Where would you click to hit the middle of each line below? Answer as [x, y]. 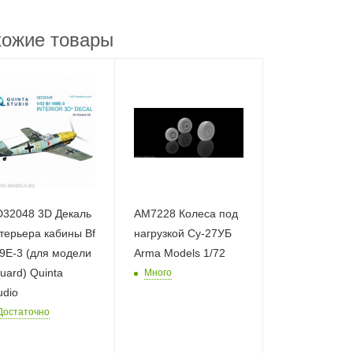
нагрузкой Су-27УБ [183, 233]
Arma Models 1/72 [180, 253]
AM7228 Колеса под [186, 213]
